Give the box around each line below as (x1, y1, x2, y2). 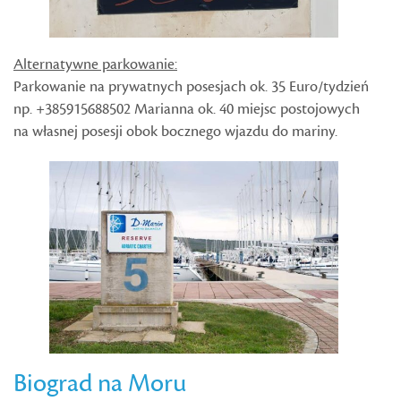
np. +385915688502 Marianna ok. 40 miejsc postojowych (13, 98, 360, 119)
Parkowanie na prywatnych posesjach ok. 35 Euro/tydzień (13, 76, 369, 97)
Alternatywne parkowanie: (13, 54, 177, 74)
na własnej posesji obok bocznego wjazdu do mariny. (13, 121, 337, 141)
